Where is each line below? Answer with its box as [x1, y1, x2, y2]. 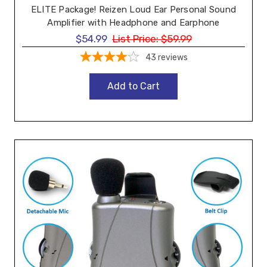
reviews [157, 52, 188, 63]
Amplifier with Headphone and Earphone [47, 17, 220, 28]
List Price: [112, 33, 159, 45]
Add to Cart [107, 80, 160, 92]
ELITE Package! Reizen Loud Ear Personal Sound [30, 4, 237, 15]
